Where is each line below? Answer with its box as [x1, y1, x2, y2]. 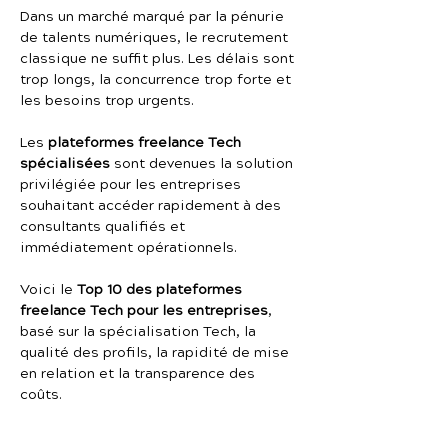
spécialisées [20, 154, 110, 174]
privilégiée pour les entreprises [20, 175, 245, 195]
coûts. [20, 385, 62, 405]
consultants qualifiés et [20, 217, 189, 237]
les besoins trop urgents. [20, 91, 194, 111]
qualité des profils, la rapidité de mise [20, 343, 293, 363]
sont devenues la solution [110, 154, 297, 174]
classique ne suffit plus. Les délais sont [20, 49, 298, 69]
